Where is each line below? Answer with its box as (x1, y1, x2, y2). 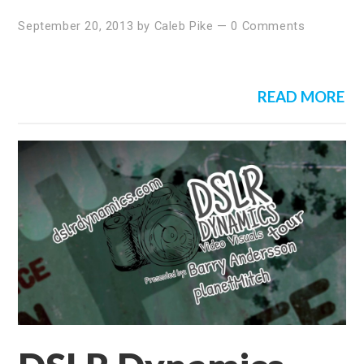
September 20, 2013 (18, 18, 134, 33)
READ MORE (257, 87, 344, 106)
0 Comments (231, 18, 305, 33)
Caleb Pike (154, 18, 214, 33)
